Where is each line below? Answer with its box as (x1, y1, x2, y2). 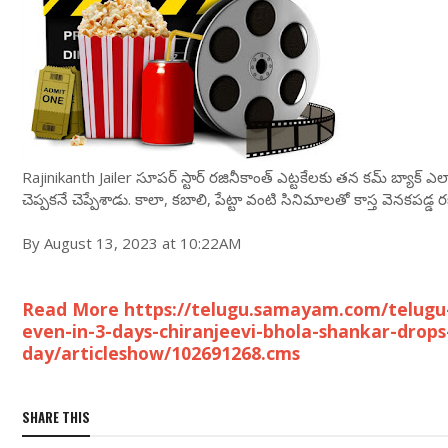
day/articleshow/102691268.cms (22, 341, 300, 365)
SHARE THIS (22, 407, 90, 427)
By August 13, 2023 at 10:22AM (22, 233, 241, 253)
